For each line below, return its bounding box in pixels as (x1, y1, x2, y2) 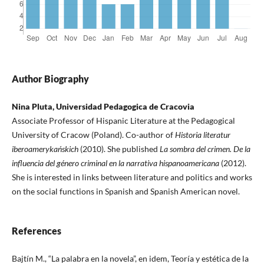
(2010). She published (78, 144, 160, 154)
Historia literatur (174, 130, 230, 140)
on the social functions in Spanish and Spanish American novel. (11, 186, 240, 197)
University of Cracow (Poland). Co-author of (11, 130, 175, 140)
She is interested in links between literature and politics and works (11, 172, 252, 183)
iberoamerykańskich (11, 144, 78, 154)
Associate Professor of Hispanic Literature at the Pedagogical (11, 115, 235, 126)
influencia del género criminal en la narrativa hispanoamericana (11, 158, 219, 169)
